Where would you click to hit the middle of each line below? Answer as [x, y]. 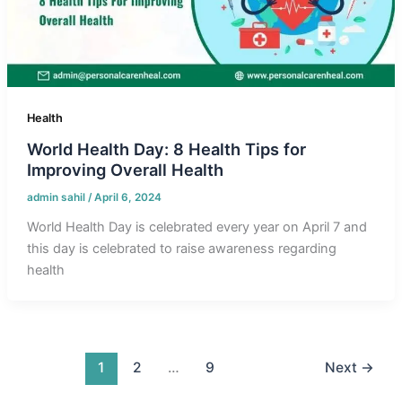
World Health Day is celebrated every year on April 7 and [197, 227]
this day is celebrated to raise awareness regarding [181, 249]
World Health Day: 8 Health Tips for [166, 149]
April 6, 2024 [127, 198]
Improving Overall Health [125, 170]
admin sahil [57, 198]
